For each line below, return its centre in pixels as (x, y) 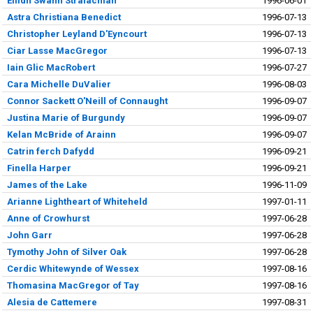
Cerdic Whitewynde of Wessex (73, 268)
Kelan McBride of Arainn (61, 134)
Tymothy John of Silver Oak (66, 252)
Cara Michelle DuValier (59, 84)
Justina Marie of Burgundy (66, 117)
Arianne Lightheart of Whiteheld (77, 201)
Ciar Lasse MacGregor (57, 50)
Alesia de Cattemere (52, 302)
